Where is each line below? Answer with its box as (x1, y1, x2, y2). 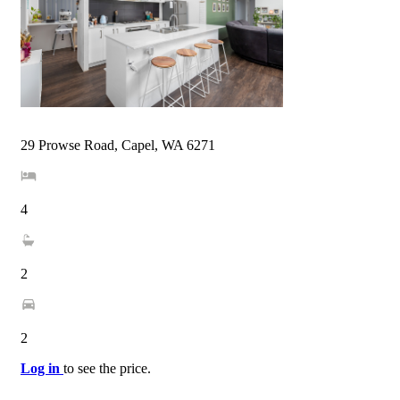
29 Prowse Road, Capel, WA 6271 (21, 137, 215, 153)
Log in (21, 360, 63, 376)
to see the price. (63, 360, 151, 376)
